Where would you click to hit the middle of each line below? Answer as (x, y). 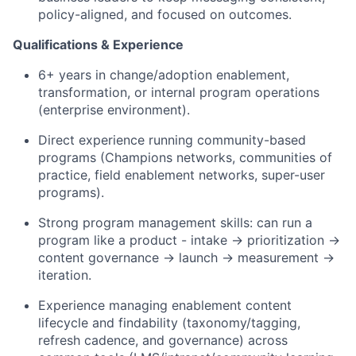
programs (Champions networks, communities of (185, 158)
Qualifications (55, 45)
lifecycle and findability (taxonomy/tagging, (169, 323)
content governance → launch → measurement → (186, 258)
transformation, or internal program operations (179, 93)
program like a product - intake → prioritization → (189, 240)
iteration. (65, 275)
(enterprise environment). (114, 110)
